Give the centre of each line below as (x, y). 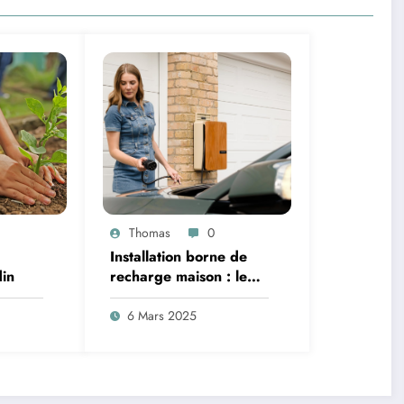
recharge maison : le (178, 276)
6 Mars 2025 (161, 315)
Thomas (149, 232)
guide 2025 (150, 296)
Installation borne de (178, 256)
